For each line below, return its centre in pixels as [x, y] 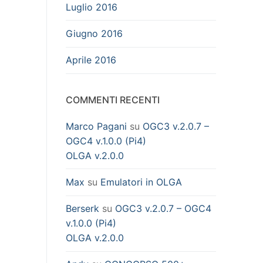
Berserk [82, 209]
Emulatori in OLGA [141, 182]
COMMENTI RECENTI [113, 100]
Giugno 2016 [94, 34]
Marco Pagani [96, 126]
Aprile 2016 [91, 60]
